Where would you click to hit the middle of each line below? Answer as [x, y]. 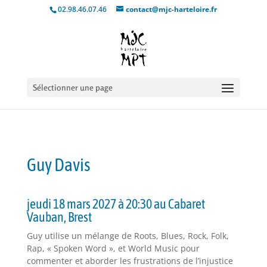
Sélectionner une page [72, 87]
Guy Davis [58, 164]
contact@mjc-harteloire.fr [172, 9]
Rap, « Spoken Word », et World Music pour [113, 248]
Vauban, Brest [59, 217]
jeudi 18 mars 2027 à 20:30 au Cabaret [116, 204]
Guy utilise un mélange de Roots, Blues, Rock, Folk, [128, 236]
